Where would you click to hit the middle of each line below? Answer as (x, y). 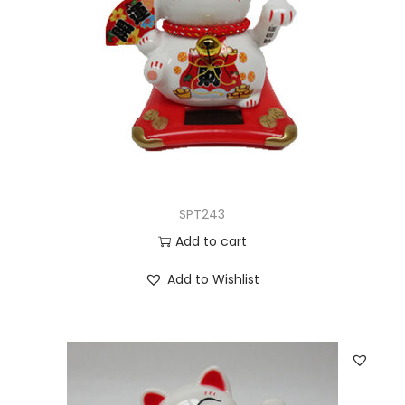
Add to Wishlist (214, 280)
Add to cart (211, 242)
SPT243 (202, 215)
